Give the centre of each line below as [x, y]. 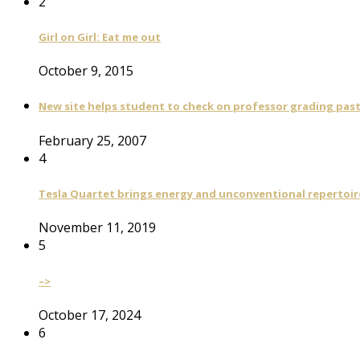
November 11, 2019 [97, 228]
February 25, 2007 [92, 140]
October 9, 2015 [86, 71]
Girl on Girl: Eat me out [100, 37]
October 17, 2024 [90, 315]
